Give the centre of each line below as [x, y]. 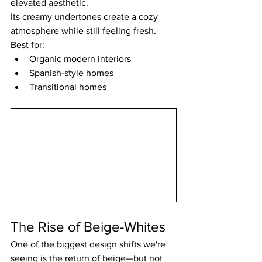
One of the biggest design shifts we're [89, 244]
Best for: [27, 44]
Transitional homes [68, 87]
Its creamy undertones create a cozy [85, 16]
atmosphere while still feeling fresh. [83, 30]
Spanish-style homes [71, 73]
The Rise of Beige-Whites [88, 226]
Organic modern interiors [80, 58]
